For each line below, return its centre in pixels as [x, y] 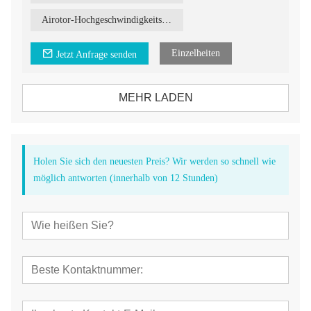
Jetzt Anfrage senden [96, 54]
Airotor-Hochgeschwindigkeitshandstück [167, 19]
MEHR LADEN [155, 97]
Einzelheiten [196, 53]
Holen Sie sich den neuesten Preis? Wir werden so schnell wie [154, 161]
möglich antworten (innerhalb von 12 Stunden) [126, 178]
